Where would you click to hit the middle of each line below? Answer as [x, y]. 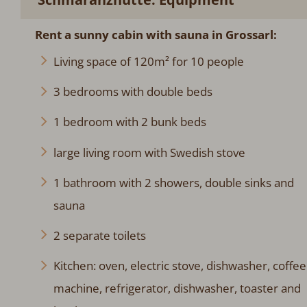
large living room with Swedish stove [149, 152]
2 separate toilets [99, 235]
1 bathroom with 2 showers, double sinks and [173, 182]
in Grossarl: [243, 35]
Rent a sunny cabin [90, 35]
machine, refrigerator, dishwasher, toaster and [177, 288]
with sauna [177, 35]
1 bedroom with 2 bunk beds [130, 122]
